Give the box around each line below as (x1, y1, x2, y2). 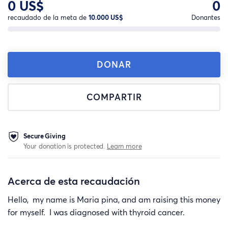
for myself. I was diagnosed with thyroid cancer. (8, 207, 187, 218)
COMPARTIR (86, 91, 142, 103)
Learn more (107, 141, 142, 151)
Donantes (191, 13, 220, 22)
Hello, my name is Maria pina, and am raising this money (8, 194, 220, 205)
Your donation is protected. (23, 141, 107, 151)
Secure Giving (23, 131, 66, 140)
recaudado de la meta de (8, 13, 89, 22)
